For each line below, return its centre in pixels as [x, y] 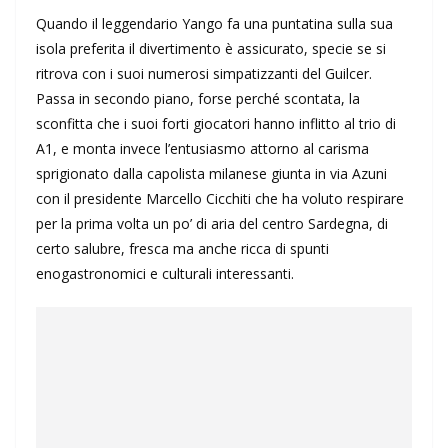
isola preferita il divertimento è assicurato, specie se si [211, 49]
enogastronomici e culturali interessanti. [165, 274]
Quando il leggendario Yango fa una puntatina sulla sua [214, 24]
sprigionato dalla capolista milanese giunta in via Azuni [211, 174]
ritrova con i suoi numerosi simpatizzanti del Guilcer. [204, 74]
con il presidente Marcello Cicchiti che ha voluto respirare [220, 199]
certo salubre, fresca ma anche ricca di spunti [182, 249]
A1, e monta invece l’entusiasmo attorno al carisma [202, 149]
